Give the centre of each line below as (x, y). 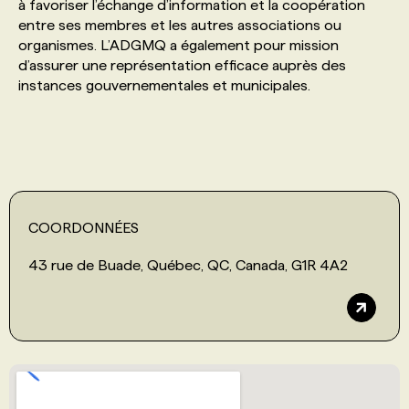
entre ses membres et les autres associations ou (180, 25)
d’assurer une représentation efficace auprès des (182, 65)
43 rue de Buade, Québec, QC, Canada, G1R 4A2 (188, 265)
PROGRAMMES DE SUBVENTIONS (172, 43)
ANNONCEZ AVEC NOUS (139, 158)
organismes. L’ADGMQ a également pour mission (178, 45)
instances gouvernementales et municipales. (164, 85)
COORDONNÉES (84, 227)
